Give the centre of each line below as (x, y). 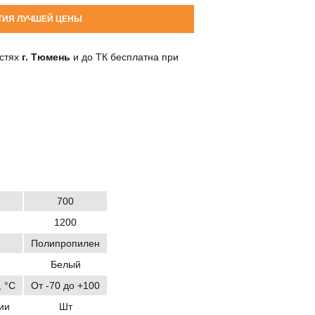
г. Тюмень (46, 57)
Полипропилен (65, 243)
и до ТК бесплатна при (124, 57)
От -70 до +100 (65, 285)
